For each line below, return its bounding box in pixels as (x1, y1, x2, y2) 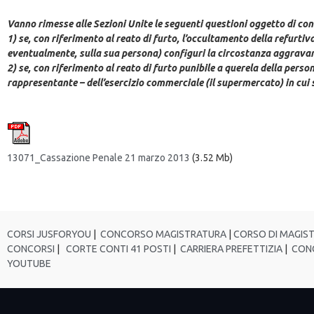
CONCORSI (7, 243, 55, 254)
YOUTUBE (7, 257, 51, 269)
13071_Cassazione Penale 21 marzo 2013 (7, 151, 190, 163)
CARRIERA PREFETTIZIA (178, 243, 282, 254)
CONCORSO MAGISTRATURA (98, 228, 226, 240)
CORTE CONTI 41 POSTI (64, 243, 173, 254)
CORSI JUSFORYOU (7, 228, 91, 240)
